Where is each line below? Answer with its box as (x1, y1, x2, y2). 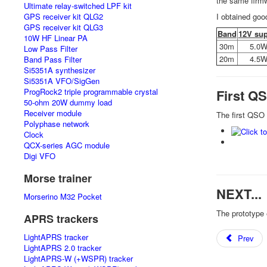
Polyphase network (24, 118, 89, 129)
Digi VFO (24, 150, 55, 162)
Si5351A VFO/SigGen (24, 75, 100, 86)
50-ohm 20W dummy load (24, 97, 112, 108)
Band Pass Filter (24, 54, 82, 65)
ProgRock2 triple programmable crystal (24, 86, 158, 97)
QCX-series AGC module (24, 139, 110, 151)
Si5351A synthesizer (24, 64, 95, 76)
